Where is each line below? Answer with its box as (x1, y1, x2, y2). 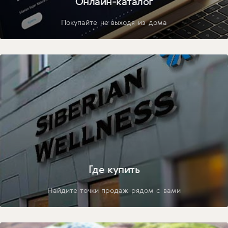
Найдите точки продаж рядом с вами (47, 186, 181, 195)
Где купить (88, 162, 140, 177)
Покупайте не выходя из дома (61, 18, 167, 27)
